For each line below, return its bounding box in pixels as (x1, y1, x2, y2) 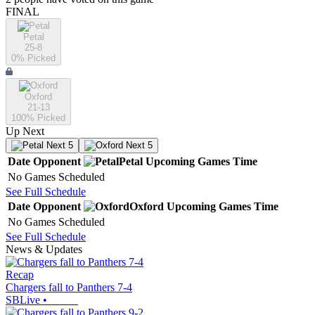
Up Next (6, 125, 44, 138)
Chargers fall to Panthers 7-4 (6, 281, 132, 294)
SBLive (6, 294, 40, 307)
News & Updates (6, 243, 82, 256)
